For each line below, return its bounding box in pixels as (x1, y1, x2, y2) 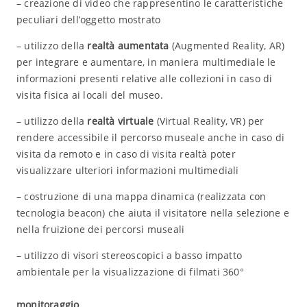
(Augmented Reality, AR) (169, 39, 285, 52)
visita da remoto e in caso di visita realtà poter (16, 147, 236, 160)
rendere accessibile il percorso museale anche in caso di (16, 131, 285, 144)
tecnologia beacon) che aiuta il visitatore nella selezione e (16, 206, 289, 219)
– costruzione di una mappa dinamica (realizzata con (16, 190, 267, 203)
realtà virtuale (87, 114, 154, 127)
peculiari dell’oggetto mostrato (16, 13, 164, 26)
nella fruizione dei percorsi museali (16, 223, 185, 236)
